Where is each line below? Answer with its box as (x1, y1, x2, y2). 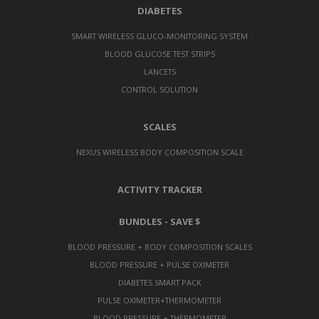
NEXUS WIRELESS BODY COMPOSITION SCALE (75, 146, 244, 157)
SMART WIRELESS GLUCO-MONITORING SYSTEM (71, 30, 248, 41)
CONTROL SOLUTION (121, 83, 198, 95)
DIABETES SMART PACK (117, 276, 202, 288)
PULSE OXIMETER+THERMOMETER (98, 294, 221, 305)
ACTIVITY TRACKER (117, 182, 202, 196)
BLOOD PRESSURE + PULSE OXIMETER (90, 258, 229, 270)
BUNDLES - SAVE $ (119, 214, 200, 228)
